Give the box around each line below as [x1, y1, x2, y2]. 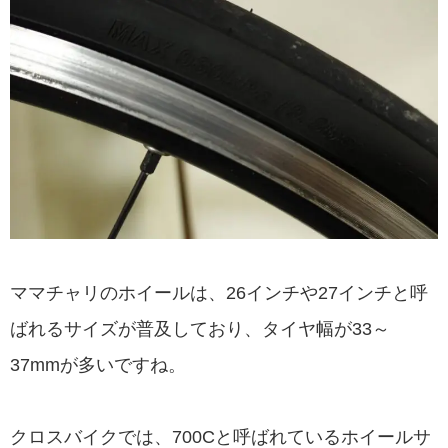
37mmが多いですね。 [10, 355, 186, 376]
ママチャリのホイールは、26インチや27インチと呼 [10, 283, 428, 304]
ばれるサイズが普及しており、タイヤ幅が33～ [10, 319, 390, 340]
